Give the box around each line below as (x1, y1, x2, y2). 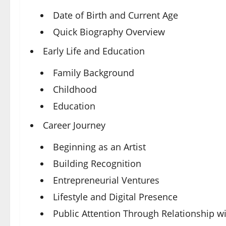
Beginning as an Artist (53, 141, 146, 153)
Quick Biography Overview (53, 26, 165, 38)
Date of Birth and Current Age (53, 9, 178, 21)
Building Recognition (53, 157, 141, 169)
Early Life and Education (43, 45, 145, 57)
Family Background (53, 67, 134, 79)
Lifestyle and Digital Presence (53, 191, 178, 203)
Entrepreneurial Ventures (53, 174, 159, 186)
